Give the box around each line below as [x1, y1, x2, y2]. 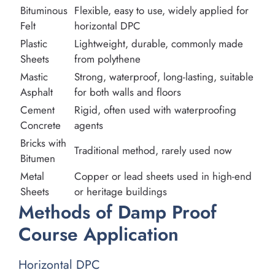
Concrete [20, 118, 61, 133]
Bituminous [20, 3, 68, 18]
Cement [20, 103, 55, 118]
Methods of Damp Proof [18, 199, 217, 226]
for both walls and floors [74, 85, 181, 100]
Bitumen [20, 151, 55, 166]
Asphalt [20, 85, 53, 100]
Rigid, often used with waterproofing [74, 103, 236, 118]
